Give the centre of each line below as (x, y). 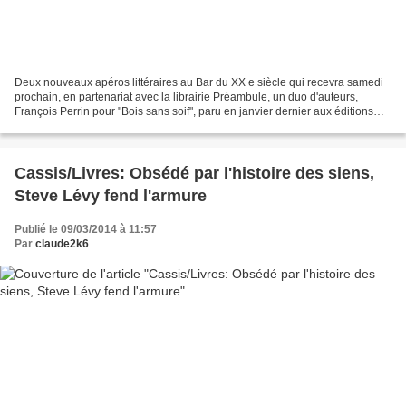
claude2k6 (62, 244)
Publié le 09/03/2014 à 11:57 (86, 230)
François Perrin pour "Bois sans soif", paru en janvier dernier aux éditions (194, 112)
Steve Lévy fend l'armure (111, 196)
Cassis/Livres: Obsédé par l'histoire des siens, (194, 174)
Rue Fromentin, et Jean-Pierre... (93, 126)
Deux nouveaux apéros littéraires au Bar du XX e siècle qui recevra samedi (199, 83)
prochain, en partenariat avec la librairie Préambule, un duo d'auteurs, (186, 97)
